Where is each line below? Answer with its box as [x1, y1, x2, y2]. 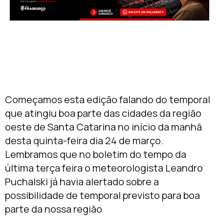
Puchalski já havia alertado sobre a [5, 175, 159, 189]
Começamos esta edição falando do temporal [5, 93, 210, 107]
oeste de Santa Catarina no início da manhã [5, 120, 202, 134]
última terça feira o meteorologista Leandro [5, 161, 203, 175]
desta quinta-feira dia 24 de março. [5, 134, 163, 148]
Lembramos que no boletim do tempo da [5, 148, 186, 161]
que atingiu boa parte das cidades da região [5, 107, 201, 120]
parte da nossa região [5, 202, 102, 216]
